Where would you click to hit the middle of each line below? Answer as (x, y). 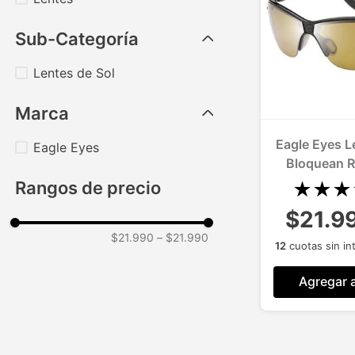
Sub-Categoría (77, 39)
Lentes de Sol (74, 73)
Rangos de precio (88, 188)
